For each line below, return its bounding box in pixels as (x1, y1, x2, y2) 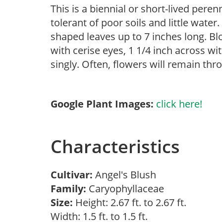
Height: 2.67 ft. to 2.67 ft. (73, 196, 186, 209)
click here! (156, 97, 202, 111)
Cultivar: (51, 168, 95, 181)
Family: (51, 182, 86, 195)
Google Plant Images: (51, 97, 154, 111)
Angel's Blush (95, 168, 161, 181)
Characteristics (51, 134, 180, 159)
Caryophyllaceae (86, 182, 169, 195)
